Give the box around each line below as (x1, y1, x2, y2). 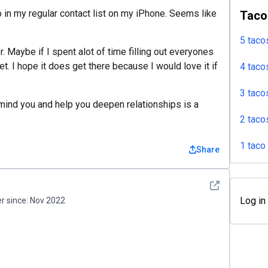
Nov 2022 (30, 196, 65, 205)
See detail (209, 179, 252, 191)
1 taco (240, 139, 266, 151)
